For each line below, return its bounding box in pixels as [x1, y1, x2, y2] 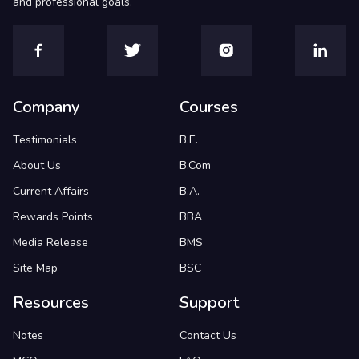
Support [179, 292, 239, 313]
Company [13, 96, 79, 118]
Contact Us [179, 328, 236, 343]
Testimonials [13, 132, 77, 147]
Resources [13, 292, 89, 313]
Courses [179, 96, 238, 118]
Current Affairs [13, 184, 89, 199]
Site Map [13, 260, 58, 276]
